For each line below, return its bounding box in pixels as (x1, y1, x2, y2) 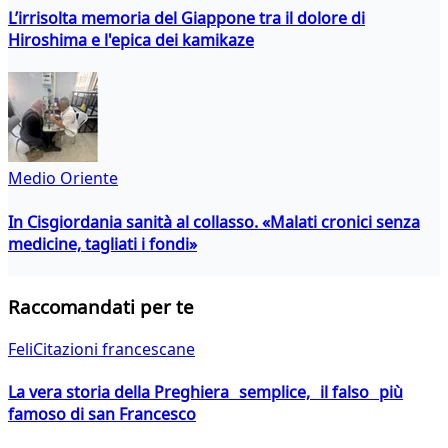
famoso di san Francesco (8, 403, 196, 426)
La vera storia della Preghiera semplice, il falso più (8, 381, 403, 404)
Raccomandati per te (8, 294, 194, 320)
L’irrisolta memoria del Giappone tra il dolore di (8, 6, 365, 29)
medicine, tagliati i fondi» (8, 232, 197, 255)
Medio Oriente (8, 167, 118, 190)
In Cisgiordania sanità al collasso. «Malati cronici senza (8, 210, 420, 233)
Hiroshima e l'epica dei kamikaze (8, 28, 254, 51)
